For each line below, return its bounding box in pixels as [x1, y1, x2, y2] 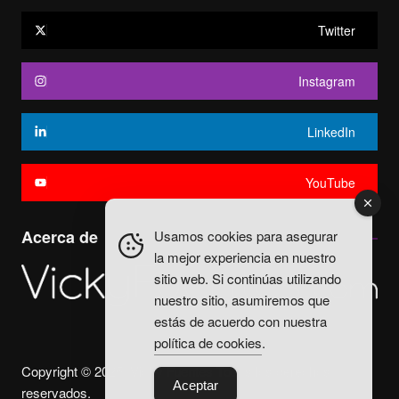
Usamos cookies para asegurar [154, 226, 338, 245]
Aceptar [173, 378, 218, 393]
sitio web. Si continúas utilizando [154, 269, 341, 288]
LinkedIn [307, 123, 356, 142]
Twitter [318, 21, 356, 40]
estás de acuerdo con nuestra [154, 312, 327, 330]
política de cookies [154, 333, 262, 352]
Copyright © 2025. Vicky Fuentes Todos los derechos [20, 361, 330, 380]
